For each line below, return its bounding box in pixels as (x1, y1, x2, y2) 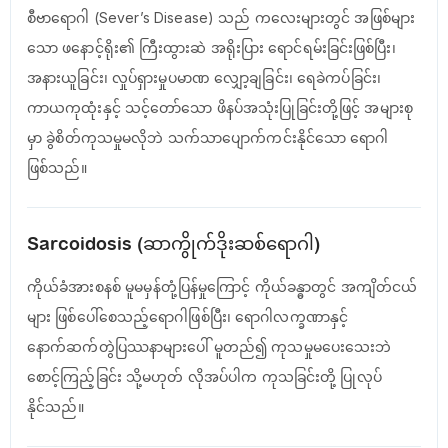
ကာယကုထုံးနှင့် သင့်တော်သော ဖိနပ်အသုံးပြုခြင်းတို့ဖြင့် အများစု (27, 99, 413, 116)
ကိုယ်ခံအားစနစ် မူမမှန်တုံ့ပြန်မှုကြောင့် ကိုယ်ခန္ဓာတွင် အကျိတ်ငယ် (27, 278, 418, 295)
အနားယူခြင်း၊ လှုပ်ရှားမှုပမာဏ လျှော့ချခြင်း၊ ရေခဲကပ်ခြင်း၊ (27, 69, 381, 86)
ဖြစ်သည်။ (27, 159, 87, 176)
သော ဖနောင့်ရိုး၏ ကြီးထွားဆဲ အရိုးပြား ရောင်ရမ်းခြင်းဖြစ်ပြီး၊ (27, 39, 396, 56)
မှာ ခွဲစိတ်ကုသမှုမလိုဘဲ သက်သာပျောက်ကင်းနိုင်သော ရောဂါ (27, 129, 389, 146)
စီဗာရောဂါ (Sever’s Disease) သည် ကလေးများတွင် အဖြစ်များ (27, 9, 416, 26)
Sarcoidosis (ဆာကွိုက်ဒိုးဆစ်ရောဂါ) (27, 233, 320, 254)
